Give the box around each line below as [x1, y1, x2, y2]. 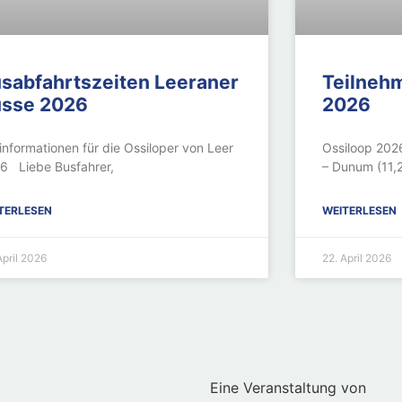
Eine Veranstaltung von [210, 379, 366, 398]
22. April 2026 [321, 251, 391, 266]
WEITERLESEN [321, 204, 397, 218]
